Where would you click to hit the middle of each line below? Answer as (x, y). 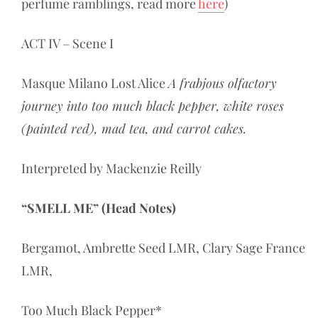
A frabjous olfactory (223, 83)
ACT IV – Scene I (67, 44)
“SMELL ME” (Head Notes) (99, 208)
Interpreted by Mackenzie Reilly (111, 169)
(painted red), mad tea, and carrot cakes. (134, 129)
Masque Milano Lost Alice (95, 83)
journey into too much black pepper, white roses (153, 106)
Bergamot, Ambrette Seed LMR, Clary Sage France (163, 248)
